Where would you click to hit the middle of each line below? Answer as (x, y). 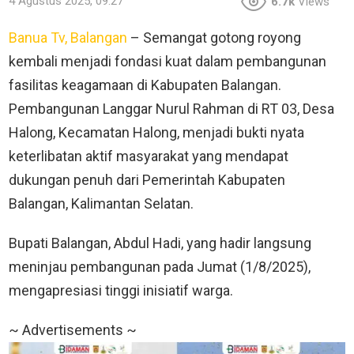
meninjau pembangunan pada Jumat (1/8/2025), (160, 267)
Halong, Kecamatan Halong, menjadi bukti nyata (156, 133)
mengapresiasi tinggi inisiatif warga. (121, 291)
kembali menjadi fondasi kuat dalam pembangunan (168, 62)
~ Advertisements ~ (73, 330)
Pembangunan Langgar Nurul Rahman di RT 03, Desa (171, 109)
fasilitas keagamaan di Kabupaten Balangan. (145, 85)
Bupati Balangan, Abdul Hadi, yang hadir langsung (160, 243)
